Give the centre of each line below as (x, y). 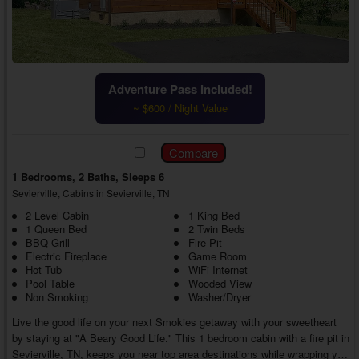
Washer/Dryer (219, 297)
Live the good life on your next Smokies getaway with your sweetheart (174, 322)
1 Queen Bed (56, 229)
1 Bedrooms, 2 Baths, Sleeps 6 (88, 177)
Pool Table (50, 284)
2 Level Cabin (57, 216)
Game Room (217, 256)
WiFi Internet (218, 270)
